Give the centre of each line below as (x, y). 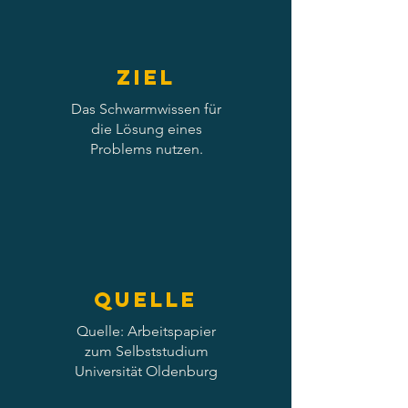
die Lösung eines (146, 129)
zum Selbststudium (146, 351)
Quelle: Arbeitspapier (146, 331)
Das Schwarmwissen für (146, 109)
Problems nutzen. (146, 149)
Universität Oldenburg (146, 371)
